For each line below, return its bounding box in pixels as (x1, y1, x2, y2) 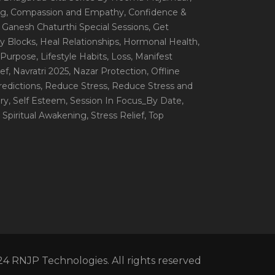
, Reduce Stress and (107, 80, 193, 91)
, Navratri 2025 (9, 66, 69, 77)
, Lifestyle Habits (36, 51, 107, 62)
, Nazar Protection (69, 66, 147, 77)
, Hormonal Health (119, 36, 198, 47)
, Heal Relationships (36, 36, 119, 47)
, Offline (147, 66, 180, 77)
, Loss (107, 51, 131, 62)
